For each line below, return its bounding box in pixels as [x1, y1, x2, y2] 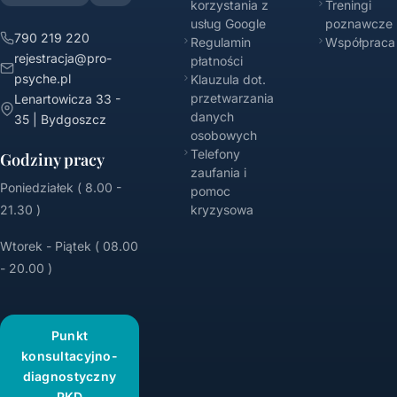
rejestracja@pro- [14, 51, 112, 66]
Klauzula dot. [190, 72, 266, 87]
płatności [190, 53, 243, 68]
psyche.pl [14, 71, 71, 86]
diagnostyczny [22, 369, 117, 384]
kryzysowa [190, 202, 253, 217]
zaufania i [190, 165, 246, 180]
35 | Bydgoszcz [14, 112, 106, 127]
